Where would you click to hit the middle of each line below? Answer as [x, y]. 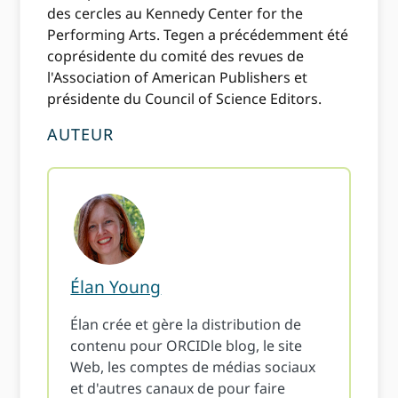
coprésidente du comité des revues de [176, 56]
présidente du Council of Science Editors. [185, 99]
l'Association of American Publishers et [178, 78]
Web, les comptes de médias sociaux [193, 367]
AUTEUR [81, 135]
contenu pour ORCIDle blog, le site [187, 346]
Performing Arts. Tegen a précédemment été [198, 35]
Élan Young [116, 287]
